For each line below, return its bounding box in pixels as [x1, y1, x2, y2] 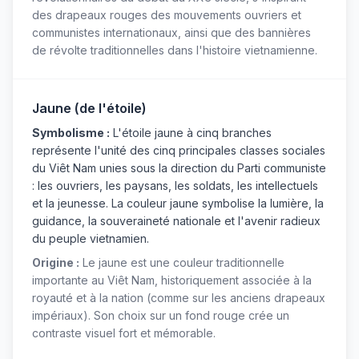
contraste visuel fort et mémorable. [32, 326, 216, 341]
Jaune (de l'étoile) [32, 100, 147, 117]
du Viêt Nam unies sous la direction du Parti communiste [32, 161, 326, 175]
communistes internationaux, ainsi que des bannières [32, 26, 311, 40]
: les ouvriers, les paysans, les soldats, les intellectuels [32, 179, 318, 193]
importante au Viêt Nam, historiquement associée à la [32, 273, 312, 288]
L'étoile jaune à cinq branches [110, 126, 272, 140]
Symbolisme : [32, 126, 110, 140]
